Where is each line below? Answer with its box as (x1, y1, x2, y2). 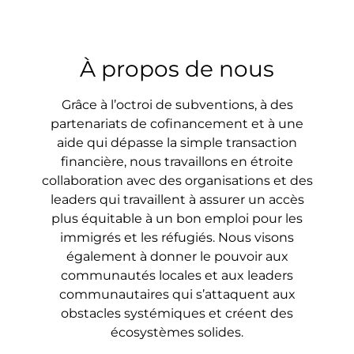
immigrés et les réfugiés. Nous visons (60, 230, 294, 245)
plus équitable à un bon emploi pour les (51, 211, 303, 226)
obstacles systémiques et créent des (61, 306, 293, 321)
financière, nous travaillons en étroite (61, 154, 293, 169)
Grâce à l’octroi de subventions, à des (61, 97, 293, 112)
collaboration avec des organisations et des (41, 173, 313, 188)
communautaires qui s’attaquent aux (58, 287, 296, 302)
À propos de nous (80, 55, 274, 82)
